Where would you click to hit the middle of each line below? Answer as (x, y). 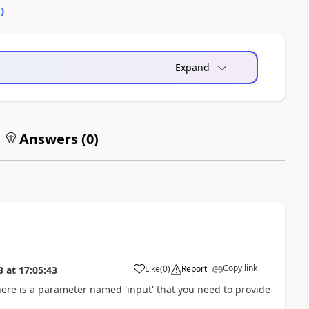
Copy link (240, 268)
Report (194, 269)
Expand (192, 67)
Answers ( (51, 139)
